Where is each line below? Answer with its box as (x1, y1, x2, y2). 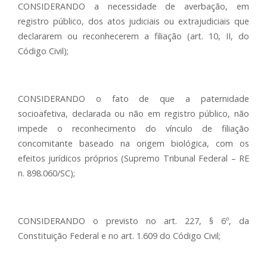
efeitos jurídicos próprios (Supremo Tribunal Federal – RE (18, 153, 249, 164)
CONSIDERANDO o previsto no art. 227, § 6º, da (18, 215, 249, 226)
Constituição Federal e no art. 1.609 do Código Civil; (18, 230, 221, 241)
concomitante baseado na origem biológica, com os (18, 138, 249, 149)
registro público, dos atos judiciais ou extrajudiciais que (18, 15, 249, 27)
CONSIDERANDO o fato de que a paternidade (18, 93, 249, 104)
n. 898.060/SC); (18, 167, 75, 179)
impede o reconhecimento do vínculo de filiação (18, 123, 249, 134)
